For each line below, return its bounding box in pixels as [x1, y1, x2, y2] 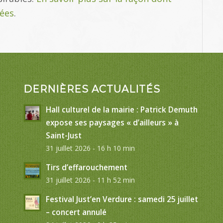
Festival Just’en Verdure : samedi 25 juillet [45, 194, 198, 204]
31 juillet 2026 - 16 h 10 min [45, 143, 135, 153]
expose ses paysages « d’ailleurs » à [45, 117, 179, 127]
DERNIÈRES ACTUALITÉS [23, 83, 160, 95]
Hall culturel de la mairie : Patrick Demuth [45, 104, 198, 114]
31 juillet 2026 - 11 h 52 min [45, 175, 135, 185]
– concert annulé [45, 207, 107, 217]
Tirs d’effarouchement [45, 162, 127, 172]
